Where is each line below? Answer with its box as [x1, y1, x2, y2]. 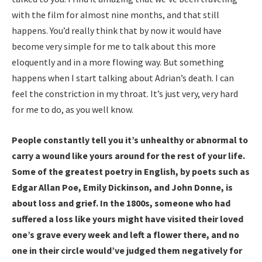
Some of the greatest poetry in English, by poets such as [12, 165, 250, 177]
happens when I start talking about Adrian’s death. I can [12, 72, 234, 84]
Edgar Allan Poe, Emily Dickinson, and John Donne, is [12, 181, 233, 193]
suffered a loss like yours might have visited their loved [12, 212, 243, 225]
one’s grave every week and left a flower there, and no [12, 228, 239, 240]
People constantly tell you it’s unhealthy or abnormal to [12, 133, 248, 146]
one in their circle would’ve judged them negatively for [12, 244, 242, 256]
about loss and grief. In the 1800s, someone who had [12, 196, 230, 209]
